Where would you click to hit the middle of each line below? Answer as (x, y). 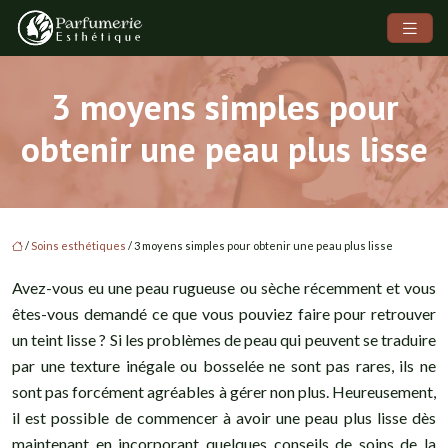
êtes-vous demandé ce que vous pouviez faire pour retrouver (224, 314)
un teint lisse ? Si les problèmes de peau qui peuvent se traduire (224, 340)
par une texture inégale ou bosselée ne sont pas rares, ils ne (224, 366)
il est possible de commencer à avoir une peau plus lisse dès (224, 418)
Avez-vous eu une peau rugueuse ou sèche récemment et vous (224, 288)
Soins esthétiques (78, 246)
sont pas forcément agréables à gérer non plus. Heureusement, (224, 392)
